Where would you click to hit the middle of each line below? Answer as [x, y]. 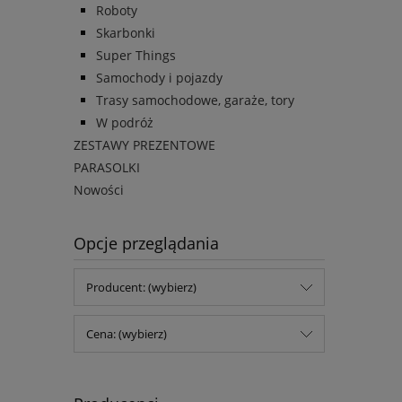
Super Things [136, 56]
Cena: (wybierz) [127, 334]
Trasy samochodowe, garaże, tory [195, 100]
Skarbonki [126, 33]
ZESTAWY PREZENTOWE [144, 145]
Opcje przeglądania [146, 244]
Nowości [99, 190]
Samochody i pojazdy [159, 78]
